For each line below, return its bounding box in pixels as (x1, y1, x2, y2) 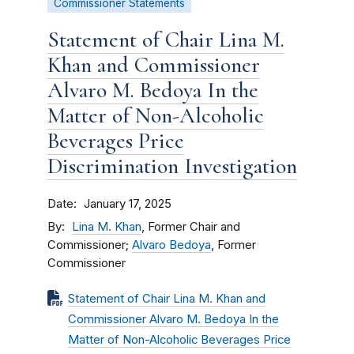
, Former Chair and (141, 220, 240, 234)
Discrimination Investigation (47, 153, 297, 179)
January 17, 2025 (84, 197, 171, 211)
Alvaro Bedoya (132, 238, 211, 252)
